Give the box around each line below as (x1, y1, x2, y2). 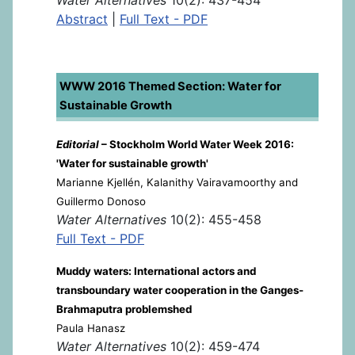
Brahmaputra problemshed (56, 302, 192, 315)
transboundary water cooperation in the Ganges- (56, 283, 303, 296)
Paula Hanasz (56, 321, 125, 334)
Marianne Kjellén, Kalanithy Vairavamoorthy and (56, 175, 298, 189)
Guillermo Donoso (56, 194, 146, 208)
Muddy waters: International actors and (56, 264, 256, 277)
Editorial (56, 137, 99, 151)
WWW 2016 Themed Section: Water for (59, 78, 281, 94)
